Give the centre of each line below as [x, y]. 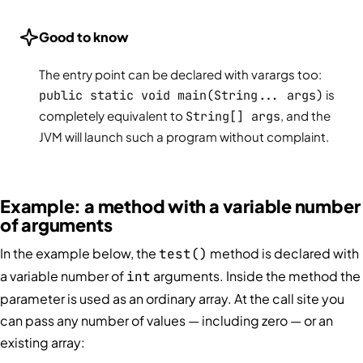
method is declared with [283, 254]
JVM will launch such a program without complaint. [184, 137]
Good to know [84, 37]
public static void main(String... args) [181, 96]
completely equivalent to [112, 116]
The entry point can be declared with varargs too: [180, 75]
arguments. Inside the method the [256, 276]
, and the [305, 116]
